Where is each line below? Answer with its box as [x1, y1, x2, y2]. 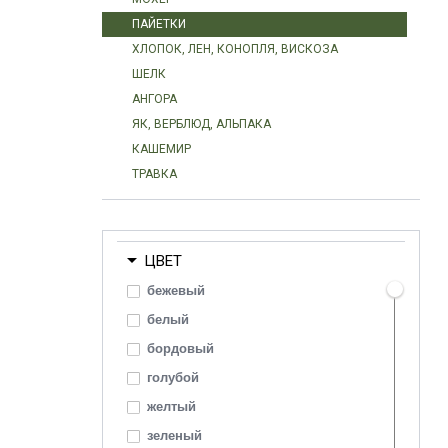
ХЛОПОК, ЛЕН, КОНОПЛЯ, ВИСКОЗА [132, 42, 338, 56]
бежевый [147, 283, 205, 298]
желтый [147, 399, 196, 414]
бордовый [147, 341, 214, 356]
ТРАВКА [132, 167, 177, 181]
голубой [147, 370, 199, 385]
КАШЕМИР [132, 142, 191, 156]
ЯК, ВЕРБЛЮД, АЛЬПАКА [132, 117, 271, 131]
